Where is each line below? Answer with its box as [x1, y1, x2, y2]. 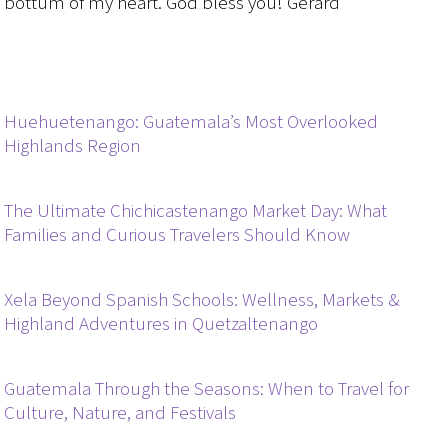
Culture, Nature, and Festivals [4, 399, 237, 427]
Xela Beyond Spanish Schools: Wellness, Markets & [4, 286, 401, 314]
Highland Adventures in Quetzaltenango [4, 310, 319, 338]
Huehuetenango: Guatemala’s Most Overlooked [4, 108, 379, 136]
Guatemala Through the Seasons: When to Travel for [4, 375, 410, 403]
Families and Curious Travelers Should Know [4, 221, 351, 249]
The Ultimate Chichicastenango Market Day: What [4, 197, 388, 225]
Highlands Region [4, 132, 142, 160]
